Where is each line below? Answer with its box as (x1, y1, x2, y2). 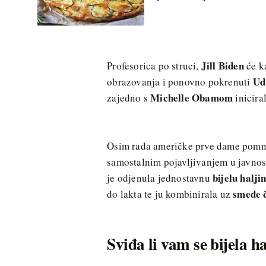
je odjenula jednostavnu (107, 171, 213, 185)
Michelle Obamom (150, 90, 233, 105)
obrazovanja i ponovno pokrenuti (107, 74, 253, 88)
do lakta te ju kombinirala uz (107, 187, 233, 201)
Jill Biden (201, 58, 244, 73)
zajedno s (107, 90, 151, 104)
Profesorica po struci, (107, 58, 201, 72)
